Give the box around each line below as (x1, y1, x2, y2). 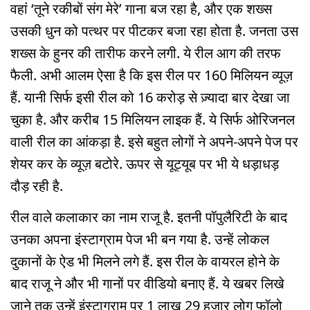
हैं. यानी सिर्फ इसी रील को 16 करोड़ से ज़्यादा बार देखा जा (10, 88, 290, 107)
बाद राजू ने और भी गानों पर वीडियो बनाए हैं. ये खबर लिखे (10, 274, 284, 293)
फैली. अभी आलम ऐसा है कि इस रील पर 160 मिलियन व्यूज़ (10, 66, 293, 85)
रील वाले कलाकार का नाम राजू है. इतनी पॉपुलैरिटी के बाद (10, 208, 287, 227)
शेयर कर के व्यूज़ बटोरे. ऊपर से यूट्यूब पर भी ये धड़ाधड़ (10, 154, 279, 174)
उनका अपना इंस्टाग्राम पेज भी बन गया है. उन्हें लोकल (10, 230, 269, 249)
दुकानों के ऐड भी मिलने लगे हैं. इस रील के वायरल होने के (10, 252, 280, 271)
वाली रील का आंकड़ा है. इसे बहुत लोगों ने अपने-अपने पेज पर (10, 132, 298, 152)
